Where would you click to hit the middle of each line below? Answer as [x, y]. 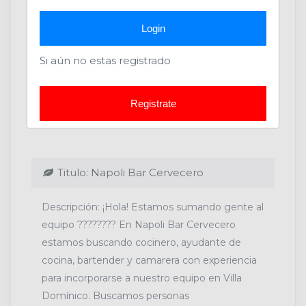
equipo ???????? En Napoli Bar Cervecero [139, 225]
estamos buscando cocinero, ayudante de [141, 242]
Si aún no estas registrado [105, 60]
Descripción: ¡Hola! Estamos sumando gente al [153, 207]
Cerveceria [67, 118]
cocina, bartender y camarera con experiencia [149, 260]
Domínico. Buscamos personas [115, 296]
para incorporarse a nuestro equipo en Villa [142, 278]
